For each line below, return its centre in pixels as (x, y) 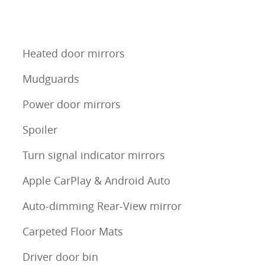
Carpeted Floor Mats (73, 232)
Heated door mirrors (74, 54)
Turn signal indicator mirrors (94, 155)
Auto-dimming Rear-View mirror (102, 206)
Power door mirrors (72, 104)
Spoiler (40, 130)
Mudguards (51, 79)
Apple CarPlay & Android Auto (96, 181)
